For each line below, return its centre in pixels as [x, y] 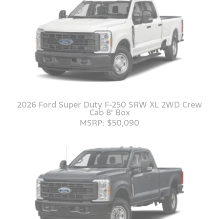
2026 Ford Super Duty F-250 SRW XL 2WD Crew [109, 104]
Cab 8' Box [109, 112]
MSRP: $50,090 [109, 122]
